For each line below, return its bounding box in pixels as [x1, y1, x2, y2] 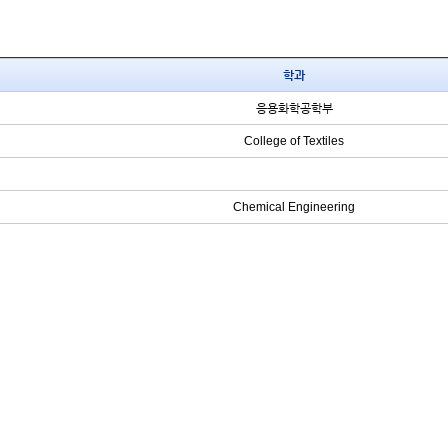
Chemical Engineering [233, 200, 355, 214]
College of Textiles [244, 134, 344, 148]
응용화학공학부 [255, 101, 333, 115]
